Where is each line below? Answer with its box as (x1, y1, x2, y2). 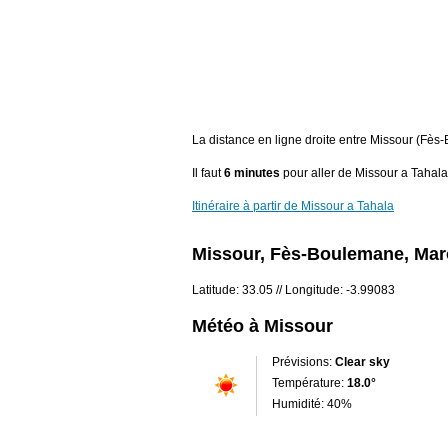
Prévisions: (272, 354, 335, 369)
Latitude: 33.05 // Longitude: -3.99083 (192, 283, 395, 298)
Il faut (192, 166, 224, 181)
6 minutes (224, 166, 280, 181)
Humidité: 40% (272, 396, 352, 411)
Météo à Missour (192, 315, 333, 336)
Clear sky (335, 354, 390, 369)
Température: (272, 375, 347, 390)
